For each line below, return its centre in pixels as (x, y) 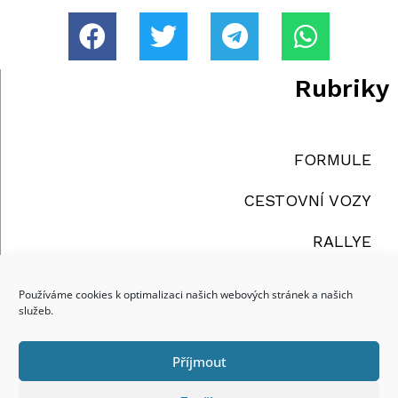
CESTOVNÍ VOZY (307, 201)
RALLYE (342, 242)
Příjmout (199, 361)
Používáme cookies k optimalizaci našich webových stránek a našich (186, 295)
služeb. (36, 310)
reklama (301, 373)
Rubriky (342, 89)
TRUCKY (339, 283)
